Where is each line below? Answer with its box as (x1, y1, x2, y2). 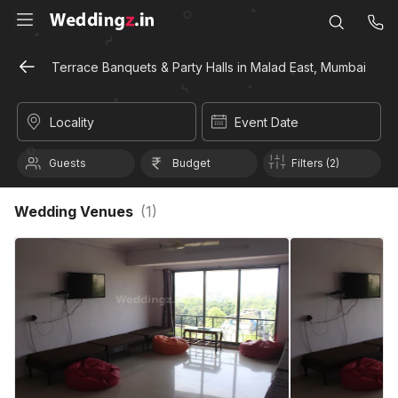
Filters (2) (291, 156, 340, 170)
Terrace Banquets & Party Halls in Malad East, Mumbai (52, 60, 366, 75)
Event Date (235, 115, 298, 130)
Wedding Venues (14, 203, 140, 220)
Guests (49, 156, 86, 170)
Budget (171, 156, 211, 170)
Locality (50, 115, 94, 130)
